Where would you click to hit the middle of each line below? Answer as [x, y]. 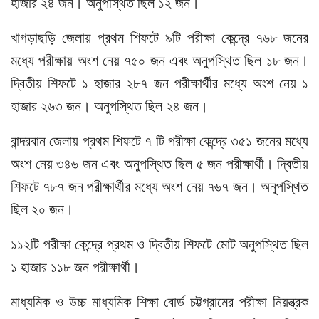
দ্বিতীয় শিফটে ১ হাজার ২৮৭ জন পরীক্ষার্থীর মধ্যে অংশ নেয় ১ [159, 84]
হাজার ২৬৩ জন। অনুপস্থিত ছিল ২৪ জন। [109, 106]
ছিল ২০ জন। [42, 210]
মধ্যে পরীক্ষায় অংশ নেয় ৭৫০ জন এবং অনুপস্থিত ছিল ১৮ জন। [159, 61]
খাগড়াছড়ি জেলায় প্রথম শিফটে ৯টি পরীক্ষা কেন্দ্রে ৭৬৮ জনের [159, 38]
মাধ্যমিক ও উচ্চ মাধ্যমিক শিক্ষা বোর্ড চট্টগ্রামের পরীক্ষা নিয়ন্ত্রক [159, 302]
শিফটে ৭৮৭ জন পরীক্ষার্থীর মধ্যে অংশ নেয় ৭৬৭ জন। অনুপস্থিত [159, 187]
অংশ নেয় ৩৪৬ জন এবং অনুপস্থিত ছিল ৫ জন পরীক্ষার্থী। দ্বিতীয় [159, 164]
